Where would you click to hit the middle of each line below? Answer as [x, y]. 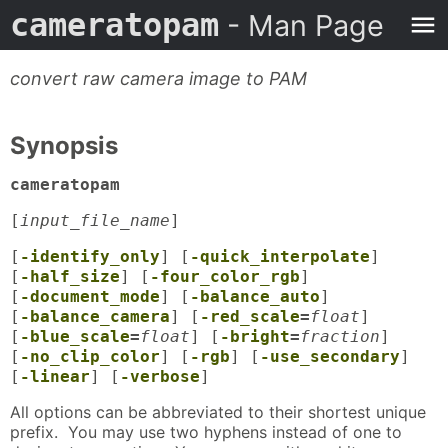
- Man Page [301, 25]
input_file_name [95, 221]
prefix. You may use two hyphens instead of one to [206, 432]
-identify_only [90, 257]
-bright [255, 337]
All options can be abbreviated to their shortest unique [218, 412]
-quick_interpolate [280, 257]
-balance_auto [255, 297]
